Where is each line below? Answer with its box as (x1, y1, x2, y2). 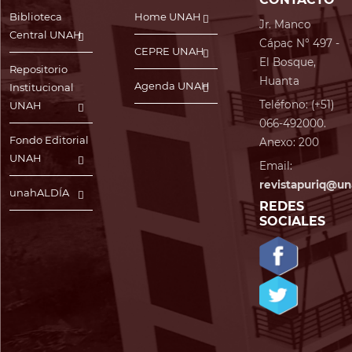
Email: (259, 159, 292, 172)
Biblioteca (9, 10, 62, 23)
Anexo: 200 (259, 136, 319, 148)
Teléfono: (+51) (259, 98, 334, 111)
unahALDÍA (9, 186, 69, 199)
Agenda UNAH (134, 79, 210, 92)
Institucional (9, 81, 74, 93)
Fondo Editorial (9, 134, 89, 146)
